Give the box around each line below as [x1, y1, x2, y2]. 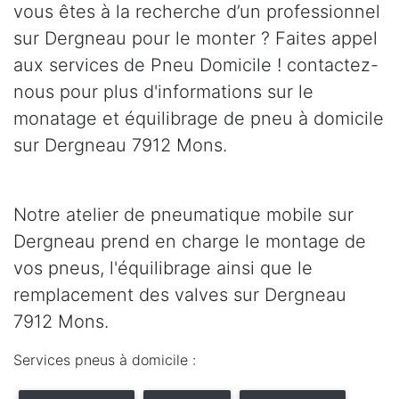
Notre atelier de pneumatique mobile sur [13, 204, 354, 226]
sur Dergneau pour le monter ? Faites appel [13, 28, 378, 50]
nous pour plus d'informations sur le [13, 81, 313, 103]
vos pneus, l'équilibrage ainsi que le [13, 257, 313, 280]
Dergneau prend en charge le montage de [13, 231, 366, 253]
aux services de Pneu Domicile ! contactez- [13, 54, 379, 77]
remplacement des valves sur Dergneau [13, 284, 346, 306]
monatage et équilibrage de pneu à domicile [13, 108, 384, 130]
